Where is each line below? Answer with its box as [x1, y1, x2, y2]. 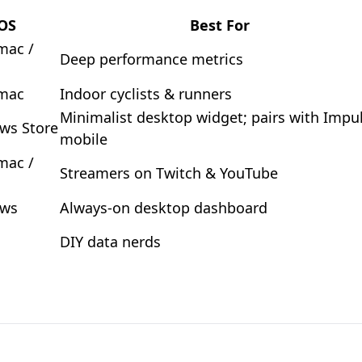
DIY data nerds [60, 232, 161, 251]
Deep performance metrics [60, 49, 243, 69]
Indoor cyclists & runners [60, 84, 232, 103]
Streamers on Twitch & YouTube [60, 163, 278, 183]
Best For [189, 15, 250, 35]
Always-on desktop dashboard [60, 198, 267, 217]
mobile [60, 129, 107, 149]
